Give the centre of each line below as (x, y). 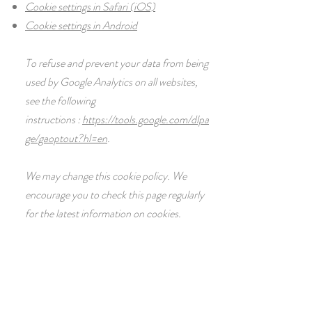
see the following (60, 101)
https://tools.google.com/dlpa (146, 119)
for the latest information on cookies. (103, 213)
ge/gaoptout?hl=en (66, 138)
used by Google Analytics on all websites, (111, 82)
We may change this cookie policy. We (106, 176)
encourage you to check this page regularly (115, 195)
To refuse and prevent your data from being (117, 63)
